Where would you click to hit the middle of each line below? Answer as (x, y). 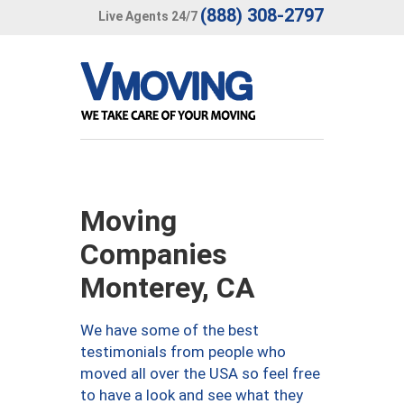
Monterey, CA (168, 288)
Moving (129, 221)
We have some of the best (170, 330)
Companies (154, 254)
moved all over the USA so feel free (200, 373)
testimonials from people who (183, 352)
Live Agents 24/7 (148, 16)
